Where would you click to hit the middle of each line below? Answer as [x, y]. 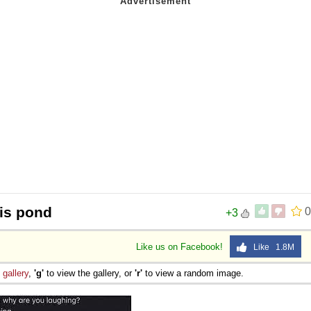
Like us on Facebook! [181, 246]
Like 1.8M [271, 247]
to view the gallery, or [89, 273]
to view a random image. [193, 273]
